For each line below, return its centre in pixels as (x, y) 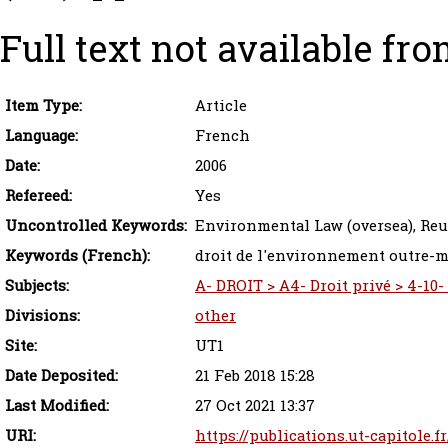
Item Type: (43, 105)
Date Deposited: (61, 375)
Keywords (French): (77, 255)
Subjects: (37, 285)
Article (221, 105)
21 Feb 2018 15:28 (255, 375)
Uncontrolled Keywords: (96, 225)
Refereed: (38, 195)
